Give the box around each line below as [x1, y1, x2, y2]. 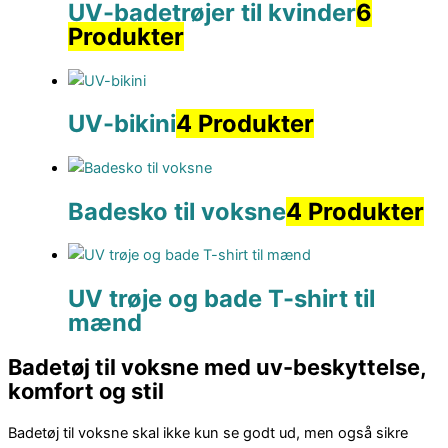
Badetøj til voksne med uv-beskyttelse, [8, 353, 426, 380]
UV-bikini [68, 109, 176, 139]
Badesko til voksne [68, 196, 286, 226]
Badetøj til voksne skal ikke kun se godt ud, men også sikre [8, 423, 408, 442]
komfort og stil [8, 377, 164, 404]
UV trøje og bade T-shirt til [68, 284, 375, 314]
